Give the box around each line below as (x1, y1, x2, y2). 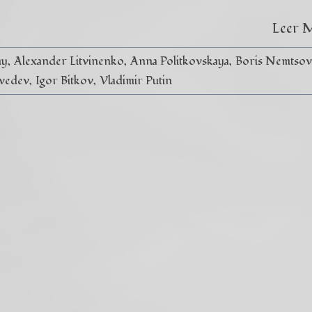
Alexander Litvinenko (13, 53, 124, 69)
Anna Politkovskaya (130, 53, 229, 69)
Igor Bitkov (36, 72, 94, 88)
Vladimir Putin (100, 72, 173, 88)
